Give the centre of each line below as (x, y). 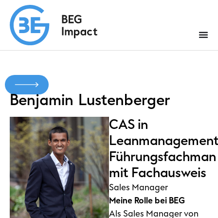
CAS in (128, 124)
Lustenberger (124, 100)
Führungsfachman (163, 156)
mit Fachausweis (158, 173)
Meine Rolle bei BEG (147, 200)
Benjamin (42, 100)
